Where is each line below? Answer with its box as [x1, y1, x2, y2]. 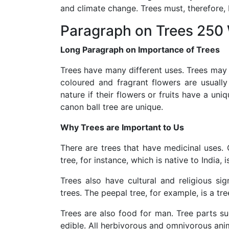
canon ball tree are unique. [60, 101, 163, 112]
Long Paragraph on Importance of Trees [60, 44, 220, 55]
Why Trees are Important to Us [60, 122, 184, 132]
